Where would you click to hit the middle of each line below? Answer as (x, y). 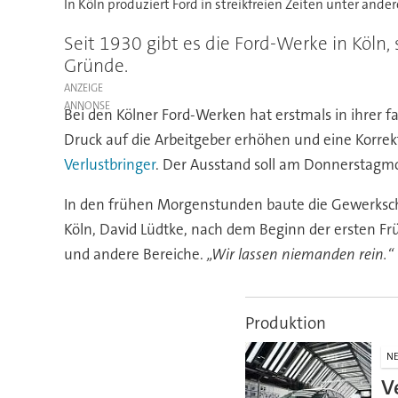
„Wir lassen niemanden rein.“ (300, 255)
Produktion (285, 323)
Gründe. (96, 66)
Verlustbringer (109, 165)
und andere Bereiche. (135, 255)
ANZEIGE (83, 88)
